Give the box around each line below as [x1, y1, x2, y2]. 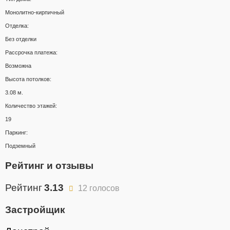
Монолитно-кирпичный [5, 9, 64, 16]
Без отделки [5, 36, 36, 43]
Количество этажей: [5, 103, 57, 109]
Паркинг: [5, 129, 28, 136]
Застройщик [5, 204, 65, 215]
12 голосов [78, 183, 120, 193]
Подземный [5, 143, 35, 149]
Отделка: [5, 23, 29, 29]
